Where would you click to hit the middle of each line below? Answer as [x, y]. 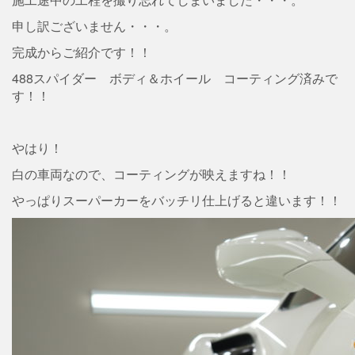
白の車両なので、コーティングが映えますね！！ [151, 174]
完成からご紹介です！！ [82, 52]
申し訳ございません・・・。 [94, 26]
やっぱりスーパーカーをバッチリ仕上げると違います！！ [177, 200]
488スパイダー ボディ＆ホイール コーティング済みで [175, 78]
